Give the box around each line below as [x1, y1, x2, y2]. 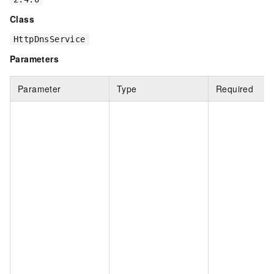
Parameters [10, 52, 59, 65]
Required [216, 82, 254, 95]
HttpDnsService [13, 34, 86, 44]
